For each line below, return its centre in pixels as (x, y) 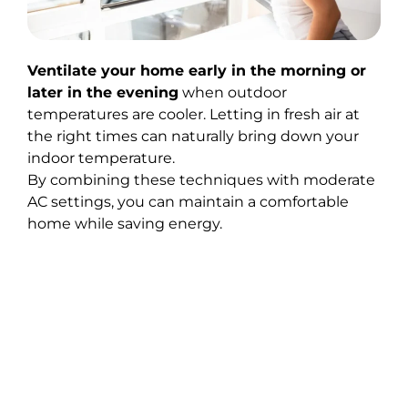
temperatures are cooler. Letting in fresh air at (194, 114)
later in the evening (103, 92)
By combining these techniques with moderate (201, 179)
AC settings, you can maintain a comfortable (188, 201)
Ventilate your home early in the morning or (197, 70)
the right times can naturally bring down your (193, 136)
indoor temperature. (101, 158)
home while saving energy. (125, 223)
